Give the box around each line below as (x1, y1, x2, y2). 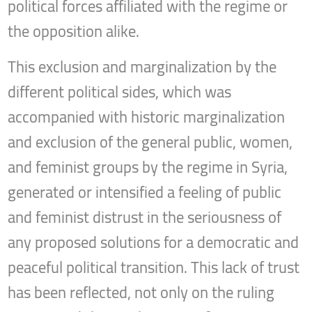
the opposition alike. (8, 17, 140, 47)
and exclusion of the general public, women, (8, 127, 293, 157)
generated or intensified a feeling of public (8, 178, 282, 208)
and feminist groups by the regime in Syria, (8, 153, 288, 182)
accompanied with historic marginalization (8, 102, 286, 132)
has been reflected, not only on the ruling (8, 278, 275, 308)
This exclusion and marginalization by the (8, 52, 277, 82)
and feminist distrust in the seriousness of (8, 203, 282, 233)
